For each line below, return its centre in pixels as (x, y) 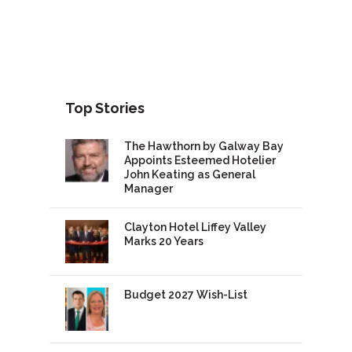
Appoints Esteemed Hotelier (200, 161)
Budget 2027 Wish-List (186, 295)
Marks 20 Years (164, 242)
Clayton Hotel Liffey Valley (196, 227)
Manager (149, 189)
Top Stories (105, 108)
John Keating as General (190, 175)
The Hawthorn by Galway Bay (204, 147)
